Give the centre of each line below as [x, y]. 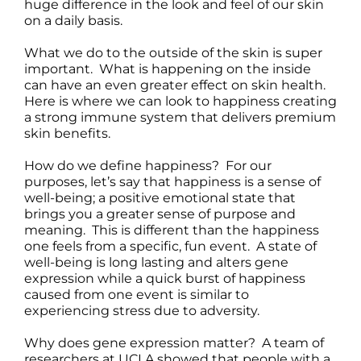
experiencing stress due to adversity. [141, 310]
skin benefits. [67, 133]
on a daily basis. [73, 20]
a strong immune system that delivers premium [180, 117]
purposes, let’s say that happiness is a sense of [172, 181]
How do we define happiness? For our [147, 165]
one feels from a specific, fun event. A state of [170, 246]
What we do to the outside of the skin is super [173, 52]
